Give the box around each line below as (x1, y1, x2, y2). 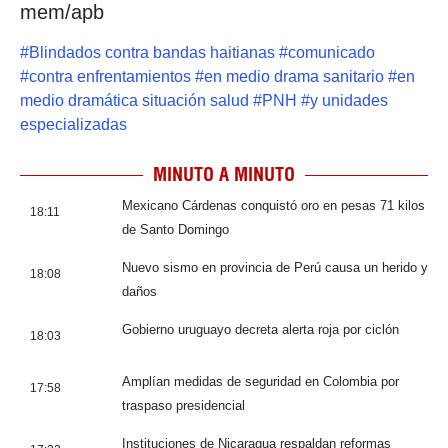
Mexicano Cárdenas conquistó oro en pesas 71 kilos (122, 198, 425, 214)
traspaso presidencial (122, 398, 245, 414)
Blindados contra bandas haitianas (29, 44, 275, 62)
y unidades (310, 92, 388, 110)
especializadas (20, 116, 127, 134)
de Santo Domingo (122, 222, 229, 238)
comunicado (288, 44, 375, 62)
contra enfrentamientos (29, 68, 191, 86)
